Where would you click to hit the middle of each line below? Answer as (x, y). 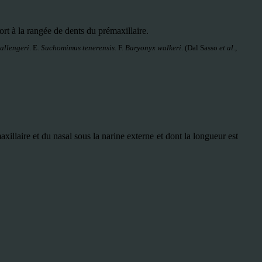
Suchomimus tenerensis (78, 48)
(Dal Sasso (201, 48)
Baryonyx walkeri (153, 48)
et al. (227, 48)
